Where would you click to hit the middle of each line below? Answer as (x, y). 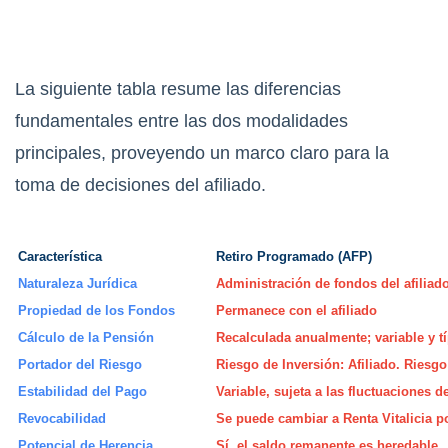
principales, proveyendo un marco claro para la (202, 153)
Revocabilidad (62, 419)
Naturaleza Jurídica (77, 284)
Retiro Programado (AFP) (294, 257)
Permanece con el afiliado (296, 311)
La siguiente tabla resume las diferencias (178, 89)
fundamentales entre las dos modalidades (181, 121)
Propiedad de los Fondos (96, 311)
